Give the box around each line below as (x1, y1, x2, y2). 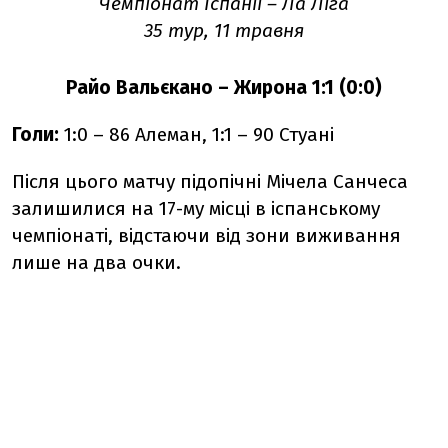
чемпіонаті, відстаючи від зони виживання (12, 223, 401, 247)
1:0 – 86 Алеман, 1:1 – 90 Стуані (59, 122, 334, 146)
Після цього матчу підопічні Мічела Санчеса (12, 169, 408, 193)
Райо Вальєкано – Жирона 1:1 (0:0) (66, 75, 382, 99)
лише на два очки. (12, 250, 181, 274)
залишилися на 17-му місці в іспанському (12, 196, 380, 220)
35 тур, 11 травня (144, 18, 304, 42)
